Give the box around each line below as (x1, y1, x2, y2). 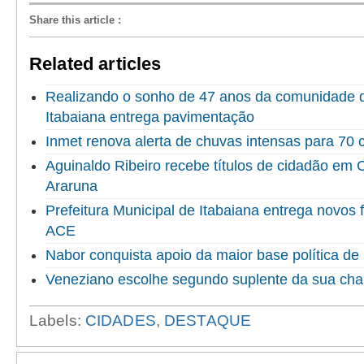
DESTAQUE (164, 311, 252, 329)
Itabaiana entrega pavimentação (45, 108, 254, 125)
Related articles (29, 53, 162, 74)
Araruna (45, 177, 97, 194)
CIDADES (84, 311, 156, 329)
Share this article (29, 13, 115, 26)
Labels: (29, 311, 85, 329)
